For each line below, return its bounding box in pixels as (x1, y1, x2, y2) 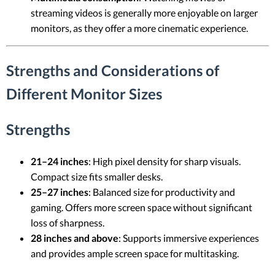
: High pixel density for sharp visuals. (88, 155, 241, 167)
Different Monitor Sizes (6, 84, 162, 103)
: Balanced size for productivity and (88, 185, 235, 198)
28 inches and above (31, 231, 118, 244)
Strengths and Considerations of (6, 61, 219, 79)
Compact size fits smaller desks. (31, 170, 163, 182)
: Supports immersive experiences (118, 231, 259, 244)
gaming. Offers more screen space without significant (31, 201, 252, 213)
